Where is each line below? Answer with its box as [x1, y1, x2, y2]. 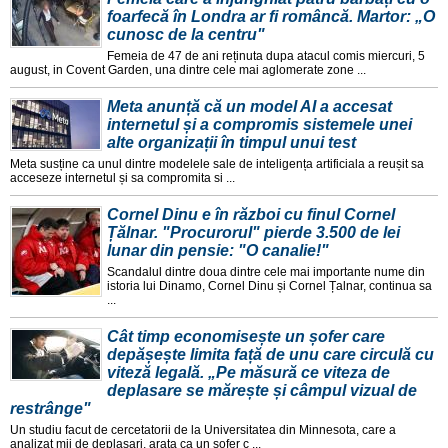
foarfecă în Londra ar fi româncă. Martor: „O [107, 8, 435, 26]
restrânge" [10, 400, 91, 418]
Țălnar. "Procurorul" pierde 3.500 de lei [107, 224, 400, 242]
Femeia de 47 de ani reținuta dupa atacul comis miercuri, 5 [107, 49, 425, 64]
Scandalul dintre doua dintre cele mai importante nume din [107, 265, 425, 280]
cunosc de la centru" [107, 26, 265, 44]
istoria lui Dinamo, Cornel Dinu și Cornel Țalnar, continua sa [107, 279, 432, 294]
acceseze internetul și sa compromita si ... [10, 171, 235, 186]
